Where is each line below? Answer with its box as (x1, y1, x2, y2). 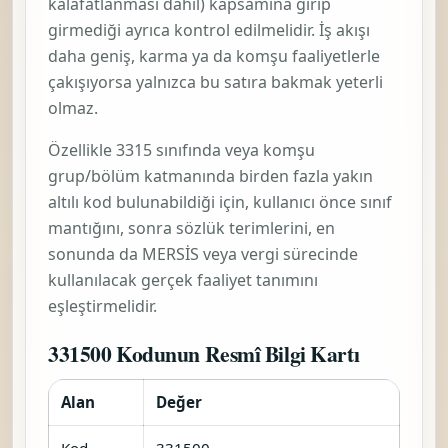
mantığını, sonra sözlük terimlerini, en (48, 216, 335, 239)
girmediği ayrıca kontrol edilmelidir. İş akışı (48, 18, 370, 41)
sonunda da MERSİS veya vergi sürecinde (48, 242, 358, 265)
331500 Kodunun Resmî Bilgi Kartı (48, 337, 360, 369)
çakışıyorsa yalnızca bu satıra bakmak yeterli (48, 70, 383, 93)
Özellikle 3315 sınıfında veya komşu (48, 138, 315, 161)
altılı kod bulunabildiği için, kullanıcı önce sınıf (48, 190, 392, 213)
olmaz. (48, 96, 98, 119)
